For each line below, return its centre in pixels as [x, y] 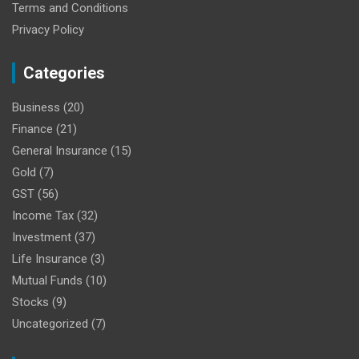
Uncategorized [50, 323]
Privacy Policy [48, 29]
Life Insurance [50, 258]
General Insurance [60, 150]
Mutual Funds [47, 280]
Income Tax [43, 215]
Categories [64, 73]
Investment [42, 237]
